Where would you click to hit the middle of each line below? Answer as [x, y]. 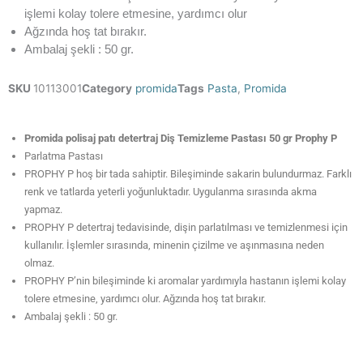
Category [107, 89]
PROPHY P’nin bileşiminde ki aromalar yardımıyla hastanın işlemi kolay [185, 281]
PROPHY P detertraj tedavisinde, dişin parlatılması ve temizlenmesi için [186, 228]
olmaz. [39, 263]
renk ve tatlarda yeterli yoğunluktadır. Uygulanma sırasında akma [171, 192]
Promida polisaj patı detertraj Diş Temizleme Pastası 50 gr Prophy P [181, 139]
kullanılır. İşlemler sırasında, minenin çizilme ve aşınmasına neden [174, 246]
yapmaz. [43, 210]
